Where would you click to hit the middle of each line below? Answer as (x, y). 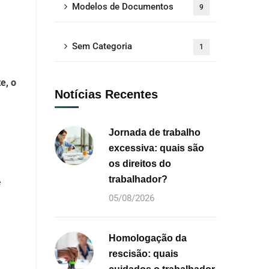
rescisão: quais (144, 254)
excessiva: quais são (156, 148)
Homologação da (148, 238)
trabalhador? (138, 179)
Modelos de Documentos (123, 7)
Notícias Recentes (106, 94)
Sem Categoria (102, 46)
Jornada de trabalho (155, 132)
